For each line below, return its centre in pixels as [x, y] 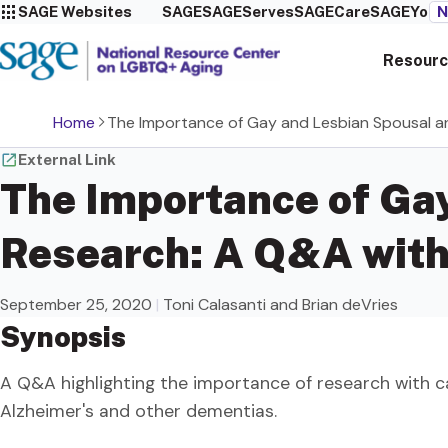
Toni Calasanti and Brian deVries [280, 305]
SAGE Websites [75, 11]
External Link [67, 159]
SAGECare [331, 11]
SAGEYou [403, 11]
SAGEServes [247, 11]
